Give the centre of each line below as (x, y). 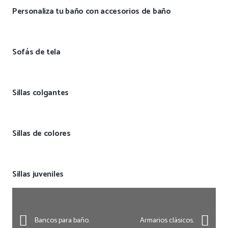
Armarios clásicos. (167, 221)
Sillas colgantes (40, 93)
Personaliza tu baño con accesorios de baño (92, 12)
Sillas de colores (41, 134)
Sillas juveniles (38, 175)
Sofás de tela (36, 52)
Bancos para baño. (62, 221)
